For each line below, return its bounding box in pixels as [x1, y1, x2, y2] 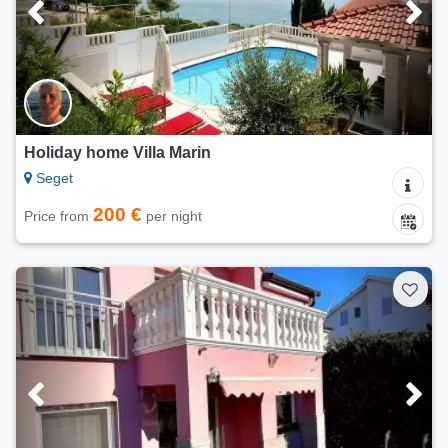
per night [142, 208, 202, 225]
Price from [24, 208, 93, 225]
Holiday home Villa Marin [24, 144, 211, 162]
